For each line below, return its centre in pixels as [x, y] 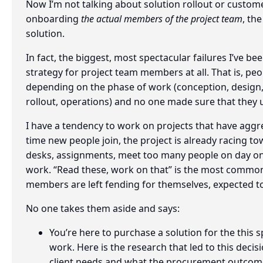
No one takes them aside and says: [103, 208]
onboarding [53, 18]
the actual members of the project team [162, 18]
